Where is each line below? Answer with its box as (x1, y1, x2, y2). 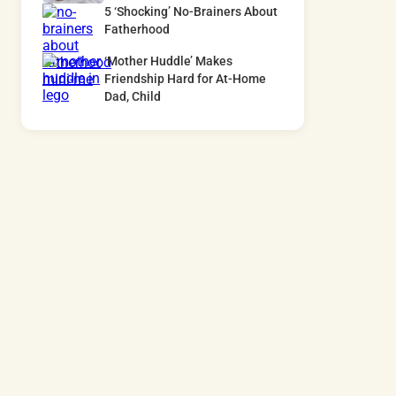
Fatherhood (104, 22, 170, 38)
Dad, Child (104, 89, 161, 105)
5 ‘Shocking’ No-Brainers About (104, 4, 278, 20)
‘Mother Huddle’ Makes (104, 54, 232, 70)
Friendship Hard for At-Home (104, 72, 266, 88)
